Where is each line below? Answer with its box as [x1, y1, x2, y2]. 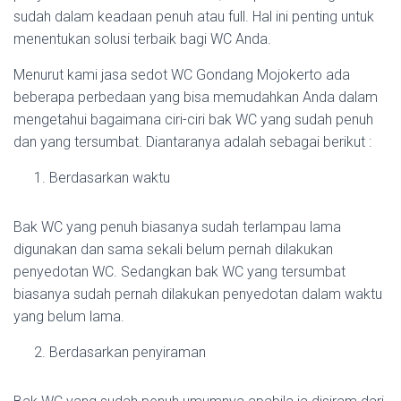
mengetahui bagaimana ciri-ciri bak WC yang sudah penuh [13, 110, 373, 128]
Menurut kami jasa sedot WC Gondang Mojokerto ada [13, 65, 350, 83]
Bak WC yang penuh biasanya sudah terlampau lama [13, 218, 341, 235]
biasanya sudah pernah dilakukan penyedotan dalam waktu [13, 285, 382, 303]
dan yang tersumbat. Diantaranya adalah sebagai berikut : [13, 132, 371, 150]
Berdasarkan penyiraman [49, 343, 206, 361]
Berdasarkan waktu [49, 168, 170, 186]
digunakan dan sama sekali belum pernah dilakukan [13, 240, 333, 258]
